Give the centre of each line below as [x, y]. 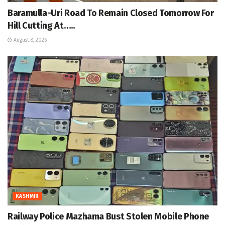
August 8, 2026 [29, 40]
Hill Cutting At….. [41, 25]
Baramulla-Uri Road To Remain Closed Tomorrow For [111, 13]
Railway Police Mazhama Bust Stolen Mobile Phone [108, 217]
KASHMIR [27, 197]
